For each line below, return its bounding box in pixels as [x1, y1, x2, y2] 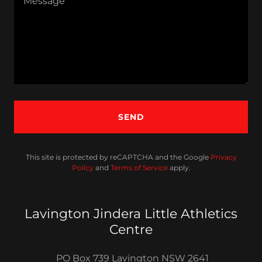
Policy [71, 163, 94, 172]
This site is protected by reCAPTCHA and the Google [25, 153, 211, 161]
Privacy [210, 153, 237, 161]
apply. [167, 163, 191, 172]
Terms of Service [110, 163, 168, 172]
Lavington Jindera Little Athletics [25, 206, 237, 222]
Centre [109, 222, 153, 237]
